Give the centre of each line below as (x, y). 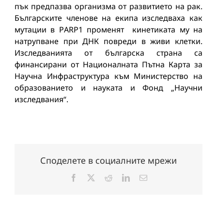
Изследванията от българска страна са (108, 53)
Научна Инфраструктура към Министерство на (108, 76)
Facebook (92, 178)
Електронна (166, 178)
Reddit (122, 178)
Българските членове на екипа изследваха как (108, 18)
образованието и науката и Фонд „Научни (108, 88)
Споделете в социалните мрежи (108, 161)
